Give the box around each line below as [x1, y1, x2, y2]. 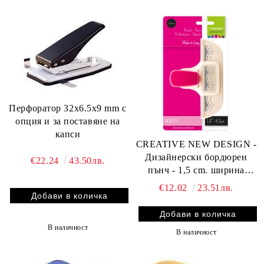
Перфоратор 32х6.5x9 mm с [9, 103, 64, 113]
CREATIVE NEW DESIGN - [136, 138, 257, 149]
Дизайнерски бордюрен [145, 151, 247, 162]
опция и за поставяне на [15, 115, 120, 126]
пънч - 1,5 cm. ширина [148, 164, 245, 175]
